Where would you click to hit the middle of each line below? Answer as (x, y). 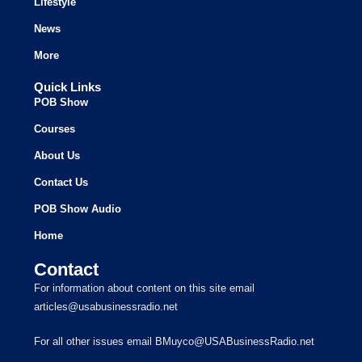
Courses (55, 128)
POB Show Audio (78, 208)
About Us (57, 155)
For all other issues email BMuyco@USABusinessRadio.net (175, 341)
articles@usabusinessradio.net (106, 306)
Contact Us (61, 182)
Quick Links (68, 86)
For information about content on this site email (145, 288)
